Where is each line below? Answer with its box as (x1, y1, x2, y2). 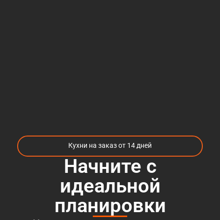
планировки (54, 193, 166, 217)
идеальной (59, 174, 161, 197)
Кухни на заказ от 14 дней (68, 141, 152, 150)
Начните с (63, 154, 157, 178)
